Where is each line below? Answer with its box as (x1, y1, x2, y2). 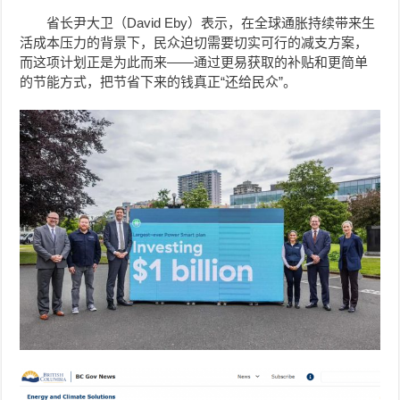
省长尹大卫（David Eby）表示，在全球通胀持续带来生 (46, 15, 376, 31)
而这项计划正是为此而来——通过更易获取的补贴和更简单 (20, 54, 369, 71)
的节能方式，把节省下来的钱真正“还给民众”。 (20, 74, 297, 90)
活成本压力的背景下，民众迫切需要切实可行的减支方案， (20, 35, 369, 51)
